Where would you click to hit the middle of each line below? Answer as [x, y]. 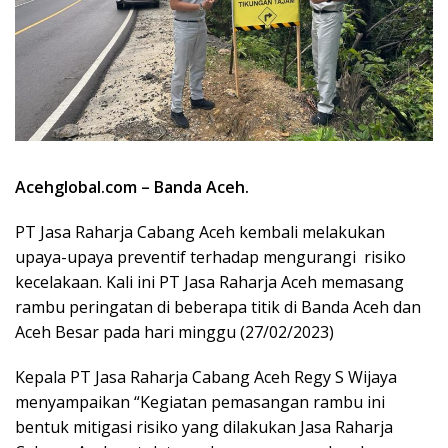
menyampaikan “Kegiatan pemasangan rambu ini [200, 401]
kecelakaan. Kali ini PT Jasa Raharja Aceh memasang [209, 281]
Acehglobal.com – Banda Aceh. [132, 186]
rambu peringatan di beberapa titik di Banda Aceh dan [218, 306]
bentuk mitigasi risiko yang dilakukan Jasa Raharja [204, 426]
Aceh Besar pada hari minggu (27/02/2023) [174, 331]
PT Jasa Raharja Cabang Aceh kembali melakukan [200, 231]
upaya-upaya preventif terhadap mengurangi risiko [210, 256]
